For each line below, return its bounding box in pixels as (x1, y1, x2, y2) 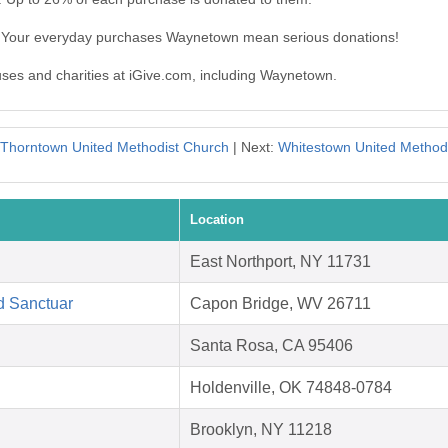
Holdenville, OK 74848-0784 (190, 379, 392, 397)
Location (190, 212, 244, 228)
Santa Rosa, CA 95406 (190, 337, 353, 355)
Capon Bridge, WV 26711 (190, 295, 371, 313)
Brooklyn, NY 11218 (190, 421, 332, 439)
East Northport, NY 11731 (190, 253, 371, 271)
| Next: (228, 139, 278, 156)
